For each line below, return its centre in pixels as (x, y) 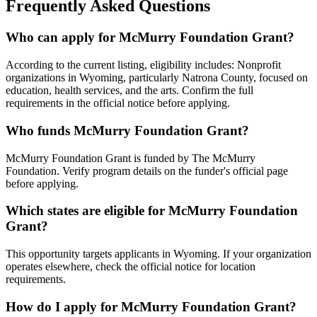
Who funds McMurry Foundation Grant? (127, 130)
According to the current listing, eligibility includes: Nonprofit (143, 65)
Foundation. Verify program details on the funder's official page (147, 171)
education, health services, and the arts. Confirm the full (129, 91)
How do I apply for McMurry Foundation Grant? (151, 306)
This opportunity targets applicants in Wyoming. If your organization (158, 253)
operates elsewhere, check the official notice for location (131, 266)
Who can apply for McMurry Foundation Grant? (150, 38)
